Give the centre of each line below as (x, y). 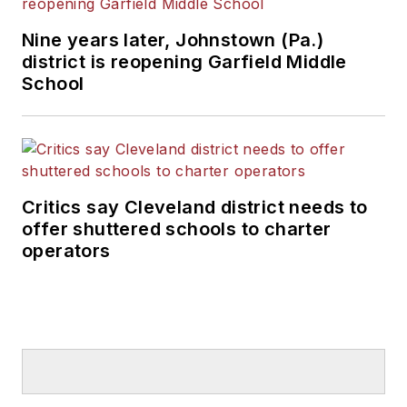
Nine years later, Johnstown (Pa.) (173, 40)
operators (66, 250)
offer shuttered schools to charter (177, 228)
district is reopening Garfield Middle (184, 61)
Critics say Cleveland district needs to (195, 207)
